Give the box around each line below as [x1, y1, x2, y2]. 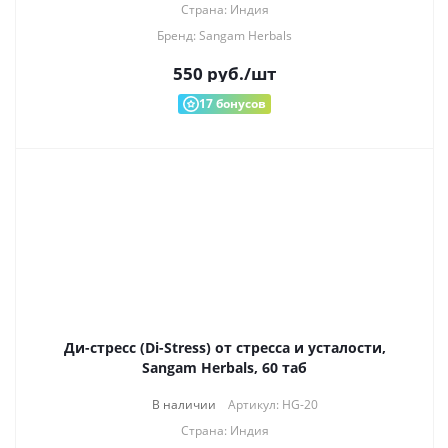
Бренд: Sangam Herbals [157, 27, 292, 44]
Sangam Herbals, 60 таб [142, 358, 307, 377]
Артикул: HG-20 [227, 396, 318, 413]
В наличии [151, 396, 216, 413]
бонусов [213, 95, 266, 112]
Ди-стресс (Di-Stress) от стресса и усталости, [63, 338, 386, 357]
